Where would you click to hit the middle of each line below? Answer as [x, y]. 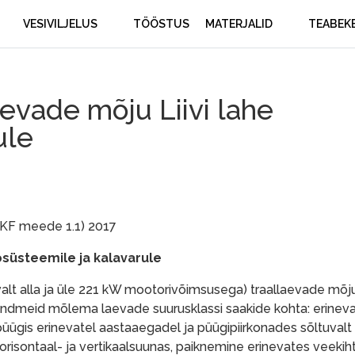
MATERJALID [239, 24]
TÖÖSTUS [161, 24]
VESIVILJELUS [60, 24]
